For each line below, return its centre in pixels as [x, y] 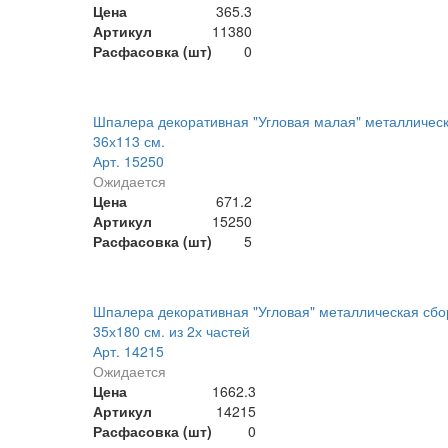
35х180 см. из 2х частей [171, 331]
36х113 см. [128, 141]
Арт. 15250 [128, 161]
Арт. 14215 [128, 351]
